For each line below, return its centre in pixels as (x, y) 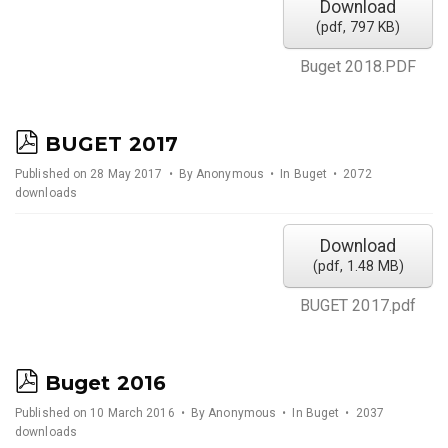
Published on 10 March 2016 (96, 413)
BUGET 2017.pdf (358, 305)
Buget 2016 (105, 383)
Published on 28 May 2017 (90, 174)
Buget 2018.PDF (358, 66)
